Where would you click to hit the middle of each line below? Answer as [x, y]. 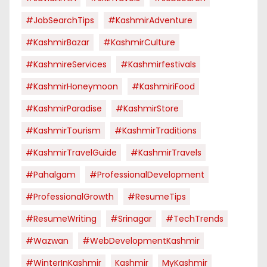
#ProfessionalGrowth [70, 197]
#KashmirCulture [139, 42]
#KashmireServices [66, 64]
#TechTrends [195, 219]
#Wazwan [47, 241]
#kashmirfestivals [158, 64]
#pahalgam [51, 175]
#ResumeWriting [61, 219]
